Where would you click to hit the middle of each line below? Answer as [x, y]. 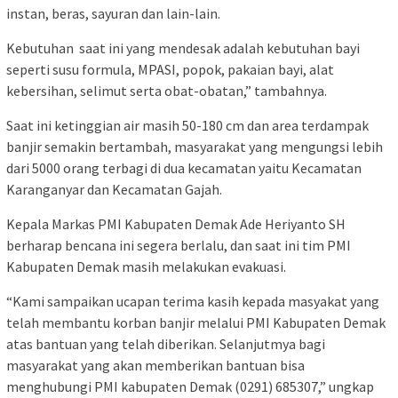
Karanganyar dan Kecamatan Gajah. [114, 189]
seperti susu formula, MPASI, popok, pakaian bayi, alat [170, 69]
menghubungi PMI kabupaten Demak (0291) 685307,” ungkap [190, 386]
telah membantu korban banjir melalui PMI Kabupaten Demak [196, 322]
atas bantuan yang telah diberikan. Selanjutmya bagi [166, 343]
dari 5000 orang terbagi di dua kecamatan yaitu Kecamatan [184, 167]
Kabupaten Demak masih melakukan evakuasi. [146, 266]
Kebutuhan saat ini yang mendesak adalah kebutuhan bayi [183, 48]
